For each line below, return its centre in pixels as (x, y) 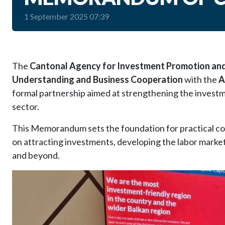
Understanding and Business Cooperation (97, 80)
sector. (26, 107)
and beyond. (36, 155)
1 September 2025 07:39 (67, 17)
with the (201, 80)
